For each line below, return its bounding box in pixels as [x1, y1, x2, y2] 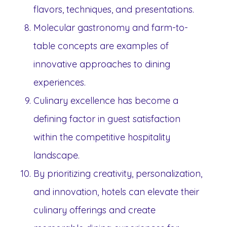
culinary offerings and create [33, 204, 156, 216]
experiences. [33, 76, 86, 88]
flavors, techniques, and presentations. [33, 3, 194, 15]
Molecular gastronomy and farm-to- [33, 21, 188, 33]
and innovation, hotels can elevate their [33, 185, 199, 198]
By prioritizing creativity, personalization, [33, 167, 202, 179]
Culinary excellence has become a [33, 94, 178, 106]
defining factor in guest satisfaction [33, 112, 180, 125]
